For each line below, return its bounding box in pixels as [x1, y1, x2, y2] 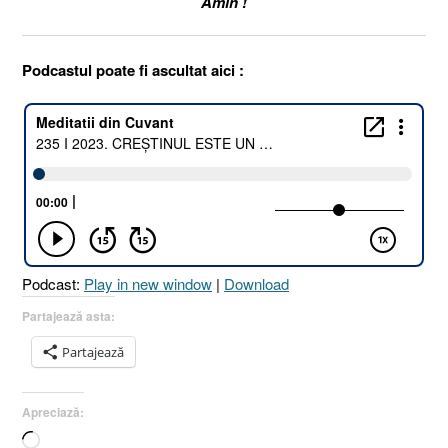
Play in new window [84, 273, 212, 294]
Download [224, 273, 289, 294]
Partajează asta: [22, 307, 115, 325]
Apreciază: [22, 403, 84, 421]
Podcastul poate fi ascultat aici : [22, 58, 244, 81]
